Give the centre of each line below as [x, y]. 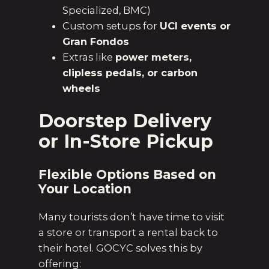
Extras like [89, 57]
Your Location [85, 189]
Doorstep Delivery [125, 121]
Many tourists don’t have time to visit [131, 216]
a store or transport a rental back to [128, 232]
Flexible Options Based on [127, 174]
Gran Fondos [96, 42]
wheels [81, 89]
